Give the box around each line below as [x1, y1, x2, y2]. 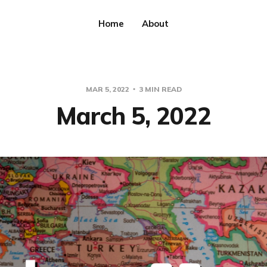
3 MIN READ [136, 85, 182, 94]
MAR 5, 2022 [85, 85, 131, 94]
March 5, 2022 [56, 101, 211, 131]
